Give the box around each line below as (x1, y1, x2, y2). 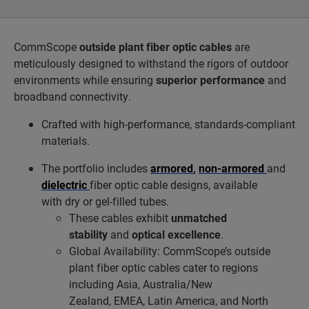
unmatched (171, 210, 227, 225)
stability (69, 227, 108, 241)
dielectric (41, 177, 90, 192)
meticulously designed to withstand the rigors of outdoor (14, 56, 288, 70)
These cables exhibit (69, 210, 171, 225)
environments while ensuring (14, 72, 156, 87)
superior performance (156, 72, 265, 87)
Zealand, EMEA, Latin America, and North (69, 293, 268, 308)
